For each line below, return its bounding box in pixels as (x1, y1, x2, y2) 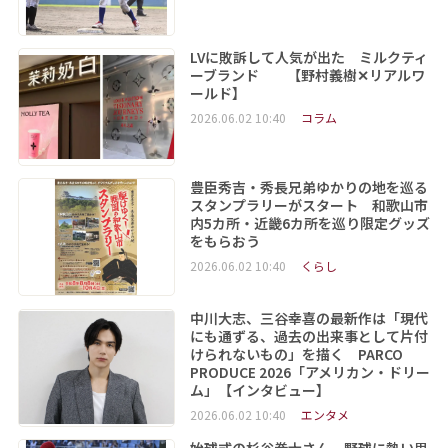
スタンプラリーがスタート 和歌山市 (189, 195, 428, 216)
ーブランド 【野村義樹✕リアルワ (189, 64, 425, 85)
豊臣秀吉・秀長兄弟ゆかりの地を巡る (189, 177, 428, 198)
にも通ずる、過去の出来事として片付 (189, 325, 428, 346)
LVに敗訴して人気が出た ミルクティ (189, 46, 428, 67)
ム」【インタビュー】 (189, 379, 330, 400)
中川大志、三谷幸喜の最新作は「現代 (189, 307, 428, 328)
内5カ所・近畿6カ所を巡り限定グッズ (189, 213, 430, 234)
